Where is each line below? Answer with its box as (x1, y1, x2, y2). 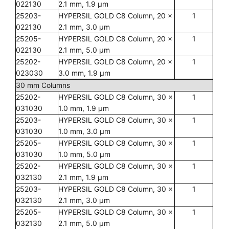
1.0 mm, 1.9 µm (58, 104, 109, 112)
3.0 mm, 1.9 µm (58, 68, 110, 77)
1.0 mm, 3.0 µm (58, 127, 110, 135)
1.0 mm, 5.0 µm (58, 150, 110, 158)
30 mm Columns (16, 81, 70, 89)
